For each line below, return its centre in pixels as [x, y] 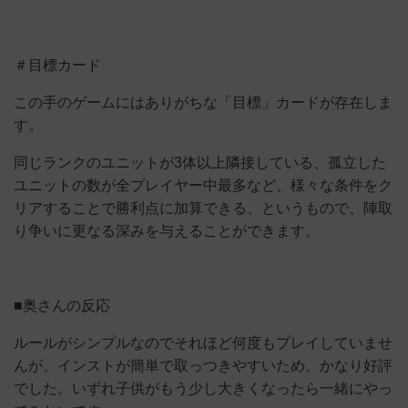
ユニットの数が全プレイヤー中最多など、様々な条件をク [203, 185]
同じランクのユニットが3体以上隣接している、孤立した [200, 163]
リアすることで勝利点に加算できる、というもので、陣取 [203, 208]
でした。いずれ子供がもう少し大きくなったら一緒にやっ [203, 388]
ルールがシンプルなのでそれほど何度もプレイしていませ [203, 343]
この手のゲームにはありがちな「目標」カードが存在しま [203, 102]
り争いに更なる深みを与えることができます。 [167, 231]
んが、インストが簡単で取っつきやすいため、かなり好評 [203, 366]
